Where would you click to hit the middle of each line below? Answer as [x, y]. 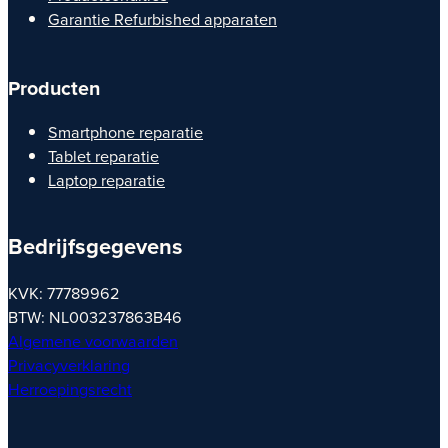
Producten [54, 88]
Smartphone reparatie [125, 131]
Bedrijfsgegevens [95, 247]
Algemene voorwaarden [93, 341]
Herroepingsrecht [70, 389]
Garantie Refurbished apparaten [162, 19]
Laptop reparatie [106, 179]
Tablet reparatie [103, 155]
